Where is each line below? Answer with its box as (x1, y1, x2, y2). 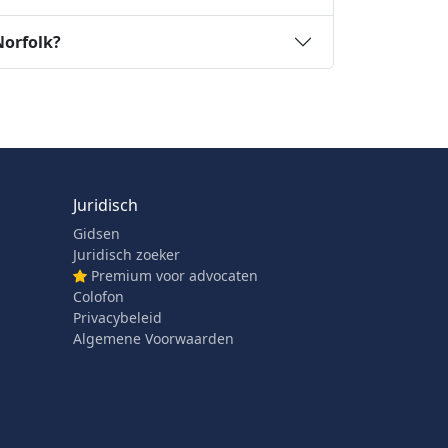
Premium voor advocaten (91, 266, 258, 285)
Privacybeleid (73, 308, 162, 327)
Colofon (73, 287, 124, 306)
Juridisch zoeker (73, 245, 180, 264)
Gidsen (73, 224, 120, 243)
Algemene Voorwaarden (73, 329, 234, 348)
